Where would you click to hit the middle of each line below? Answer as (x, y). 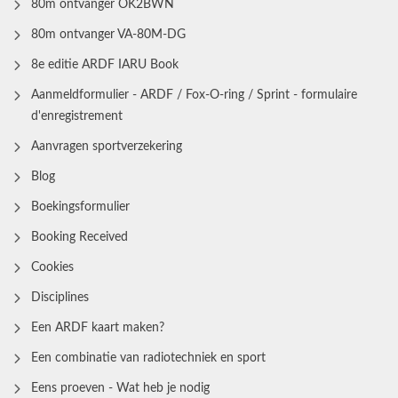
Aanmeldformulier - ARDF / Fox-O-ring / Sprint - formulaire (194, 95)
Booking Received (80, 237)
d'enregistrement (77, 116)
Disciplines (60, 297)
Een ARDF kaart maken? (98, 327)
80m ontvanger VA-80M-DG (108, 34)
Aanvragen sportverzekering (107, 146)
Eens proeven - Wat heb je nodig (120, 388)
